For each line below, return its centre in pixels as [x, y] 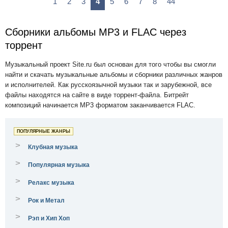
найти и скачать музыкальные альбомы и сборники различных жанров [114, 75]
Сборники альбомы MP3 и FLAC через [96, 32]
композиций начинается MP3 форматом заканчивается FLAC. [100, 105]
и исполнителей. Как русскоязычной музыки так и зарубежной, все [108, 85]
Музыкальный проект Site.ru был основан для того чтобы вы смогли [110, 64]
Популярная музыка [59, 165]
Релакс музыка [51, 183]
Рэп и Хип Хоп [49, 218]
